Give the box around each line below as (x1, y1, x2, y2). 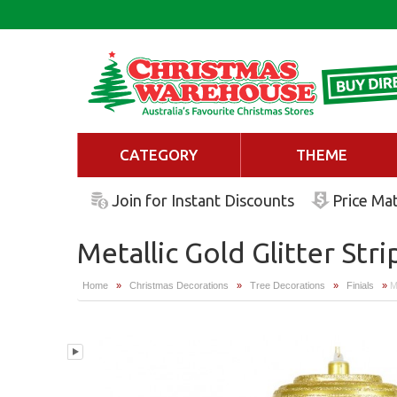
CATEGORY (120, 146, 198, 164)
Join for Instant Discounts (111, 191, 294, 210)
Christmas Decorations (129, 280, 229, 292)
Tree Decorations (250, 280, 325, 292)
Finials (346, 280, 374, 292)
